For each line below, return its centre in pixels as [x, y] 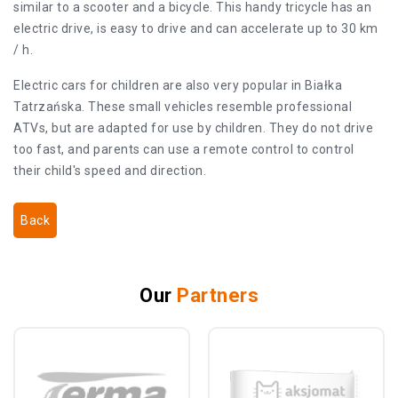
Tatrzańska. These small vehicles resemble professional [183, 107]
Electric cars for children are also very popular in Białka [178, 85]
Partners [218, 295]
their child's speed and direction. [110, 171]
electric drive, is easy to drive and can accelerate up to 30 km [196, 28]
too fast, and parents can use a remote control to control [184, 149]
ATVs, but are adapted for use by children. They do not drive [193, 128]
